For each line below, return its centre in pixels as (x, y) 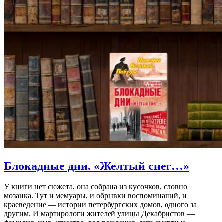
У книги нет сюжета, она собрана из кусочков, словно (96, 187)
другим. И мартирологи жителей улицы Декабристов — (99, 214)
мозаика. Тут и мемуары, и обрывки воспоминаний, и (95, 196)
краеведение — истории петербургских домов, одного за (100, 205)
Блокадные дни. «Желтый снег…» (97, 166)
